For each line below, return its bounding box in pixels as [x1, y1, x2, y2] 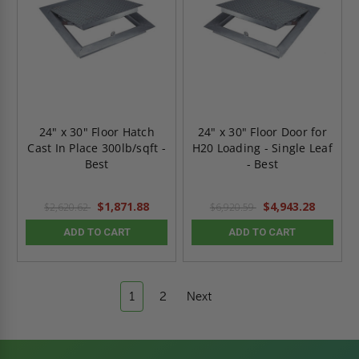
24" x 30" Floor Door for [197, 123, 327, 139]
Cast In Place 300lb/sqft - [27, 139, 166, 155]
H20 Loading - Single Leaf [192, 139, 333, 155]
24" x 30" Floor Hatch [38, 123, 155, 139]
